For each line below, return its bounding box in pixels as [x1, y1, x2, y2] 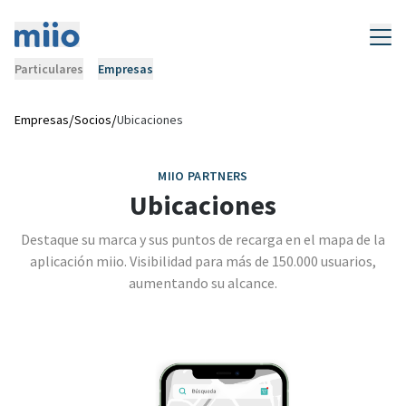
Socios [74, 111, 111, 128]
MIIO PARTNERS [158, 168, 248, 184]
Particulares [14, 61, 83, 77]
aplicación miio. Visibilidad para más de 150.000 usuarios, [30, 252, 376, 270]
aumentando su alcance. [129, 274, 277, 292]
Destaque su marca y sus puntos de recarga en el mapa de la [21, 230, 385, 248]
